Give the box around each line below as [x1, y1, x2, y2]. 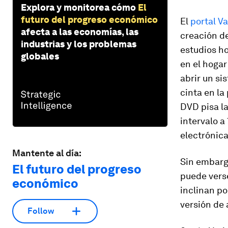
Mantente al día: [12, 147, 81, 158]
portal [190, 16, 218, 26]
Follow [27, 206, 54, 216]
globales [21, 50, 59, 62]
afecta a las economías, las [21, 26, 138, 37]
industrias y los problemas [21, 38, 136, 49]
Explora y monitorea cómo [21, 2, 136, 13]
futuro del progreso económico [21, 14, 158, 25]
